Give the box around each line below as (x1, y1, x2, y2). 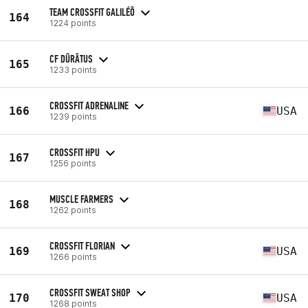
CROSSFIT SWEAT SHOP (49, 285, 131, 299)
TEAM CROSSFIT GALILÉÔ (49, 5, 135, 19)
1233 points (49, 64, 97, 75)
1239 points (49, 111, 97, 122)
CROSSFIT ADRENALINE (49, 98, 129, 112)
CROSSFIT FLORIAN (49, 239, 115, 252)
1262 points (49, 204, 96, 215)
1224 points (49, 17, 96, 28)
